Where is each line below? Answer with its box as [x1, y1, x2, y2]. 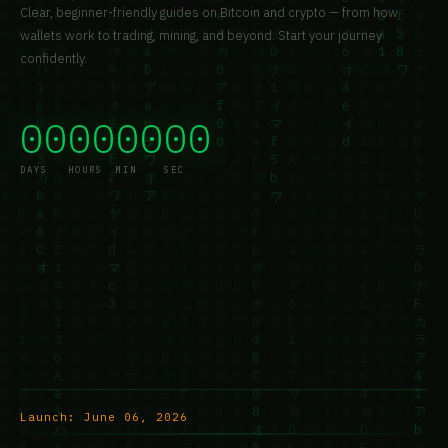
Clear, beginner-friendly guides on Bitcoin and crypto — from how [20, 3, 398, 21]
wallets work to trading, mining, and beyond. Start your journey [20, 26, 382, 44]
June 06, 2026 [84, 410, 188, 424]
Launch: [20, 410, 84, 424]
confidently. [20, 49, 87, 67]
